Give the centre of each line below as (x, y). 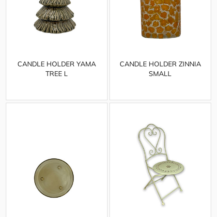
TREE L (56, 74)
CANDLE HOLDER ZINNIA (160, 64)
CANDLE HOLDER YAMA (56, 64)
